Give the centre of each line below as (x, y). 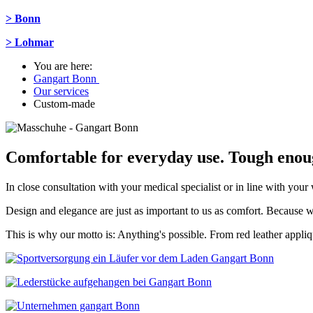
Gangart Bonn (66, 79)
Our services (61, 91)
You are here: (66, 66)
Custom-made (64, 104)
